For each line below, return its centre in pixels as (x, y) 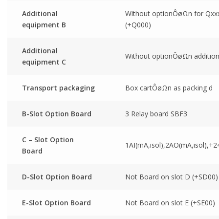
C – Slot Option (48, 139)
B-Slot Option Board (57, 113)
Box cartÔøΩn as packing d (169, 88)
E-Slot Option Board (56, 202)
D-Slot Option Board (57, 176)
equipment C (44, 62)
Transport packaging (58, 88)
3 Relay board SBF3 (156, 113)
